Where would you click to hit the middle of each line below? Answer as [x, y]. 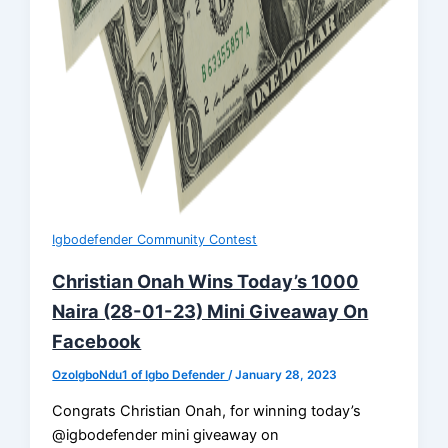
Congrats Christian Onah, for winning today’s [207, 410]
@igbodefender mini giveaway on [166, 434]
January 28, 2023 [286, 375]
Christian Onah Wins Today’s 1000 [206, 281]
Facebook [97, 341]
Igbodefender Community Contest [155, 240]
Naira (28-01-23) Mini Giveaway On [210, 311]
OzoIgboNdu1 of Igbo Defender [140, 375]
